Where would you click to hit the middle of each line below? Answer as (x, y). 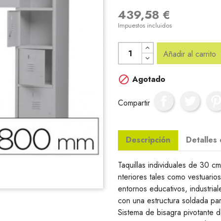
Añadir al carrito (190, 54)
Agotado (147, 79)
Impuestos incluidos (145, 25)
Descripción (148, 140)
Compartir (134, 103)
